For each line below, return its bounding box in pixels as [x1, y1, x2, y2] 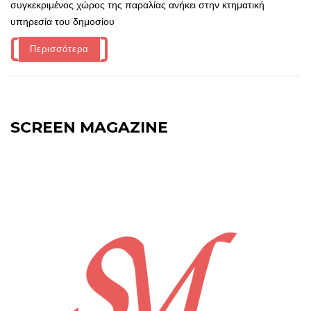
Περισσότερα [30, 42, 89, 56]
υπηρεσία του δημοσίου [10, 14, 115, 28]
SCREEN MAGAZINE [10, 117, 168, 137]
